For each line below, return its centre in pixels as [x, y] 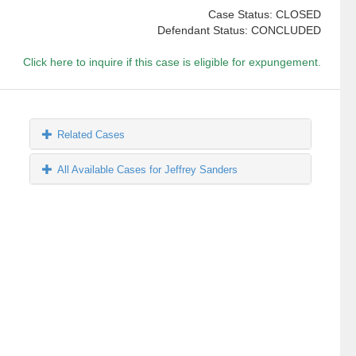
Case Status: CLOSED [264, 15]
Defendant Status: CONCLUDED [239, 31]
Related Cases [91, 135]
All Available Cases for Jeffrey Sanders [148, 170]
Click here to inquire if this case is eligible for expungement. [172, 62]
